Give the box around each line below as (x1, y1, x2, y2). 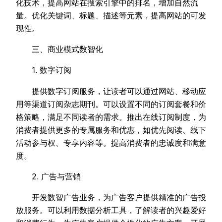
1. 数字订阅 (16, 65, 71, 75)
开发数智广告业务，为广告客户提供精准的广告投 (16, 192, 206, 203)
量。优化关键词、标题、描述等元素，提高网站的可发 (16, 10, 206, 20)
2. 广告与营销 (16, 171, 81, 182)
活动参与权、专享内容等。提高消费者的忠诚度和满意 (16, 137, 206, 148)
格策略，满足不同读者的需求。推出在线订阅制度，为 (16, 111, 206, 122)
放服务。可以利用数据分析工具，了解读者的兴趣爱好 (16, 205, 206, 216)
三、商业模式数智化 (16, 44, 103, 55)
